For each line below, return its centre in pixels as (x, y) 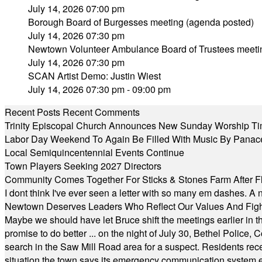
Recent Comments (101, 112)
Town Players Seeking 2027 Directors (83, 166)
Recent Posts (32, 112)
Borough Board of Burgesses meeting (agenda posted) (141, 22)
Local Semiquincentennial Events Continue (94, 152)
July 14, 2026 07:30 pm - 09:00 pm (99, 89)
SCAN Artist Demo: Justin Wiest (94, 76)
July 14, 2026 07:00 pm (76, 8)
